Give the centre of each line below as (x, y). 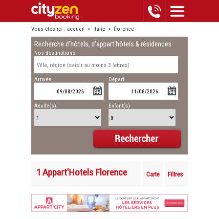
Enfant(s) (120, 106)
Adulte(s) (45, 106)
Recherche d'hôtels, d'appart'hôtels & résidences (103, 44)
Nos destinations (55, 53)
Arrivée (43, 79)
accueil (76, 29)
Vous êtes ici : (49, 29)
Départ (117, 79)
